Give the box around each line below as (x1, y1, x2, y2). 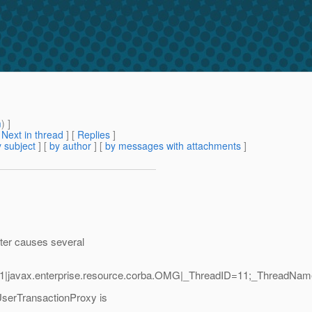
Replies (77, 127, 110, 142)
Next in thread (1, 127, 63, 142)
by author (49, 139, 91, 153)
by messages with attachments (105, 139, 241, 153)
